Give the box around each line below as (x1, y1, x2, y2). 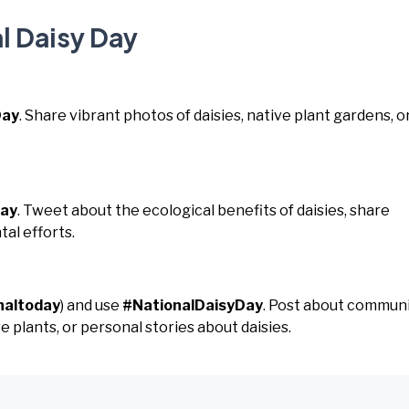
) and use (60, 297, 122, 314)
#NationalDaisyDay (122, 297, 263, 314)
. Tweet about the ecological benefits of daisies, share (17, 202, 390, 219)
